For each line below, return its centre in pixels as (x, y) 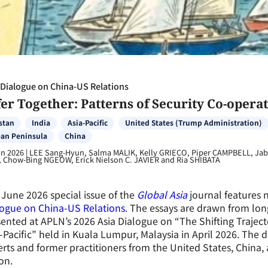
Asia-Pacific (87, 122)
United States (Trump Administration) (193, 122)
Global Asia (162, 194)
